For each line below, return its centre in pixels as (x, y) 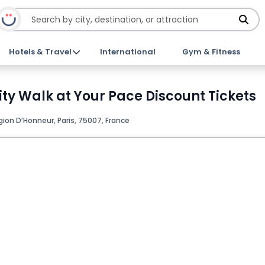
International (127, 52)
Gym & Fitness (211, 52)
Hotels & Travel (41, 52)
